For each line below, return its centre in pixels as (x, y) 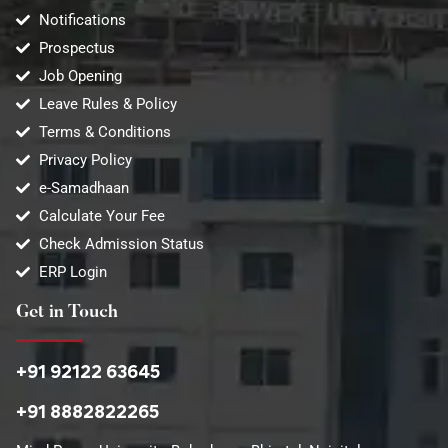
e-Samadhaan (83, 188)
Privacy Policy (85, 160)
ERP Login (72, 272)
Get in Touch (67, 313)
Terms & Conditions (104, 132)
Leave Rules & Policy (107, 104)
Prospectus (76, 48)
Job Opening (80, 76)
